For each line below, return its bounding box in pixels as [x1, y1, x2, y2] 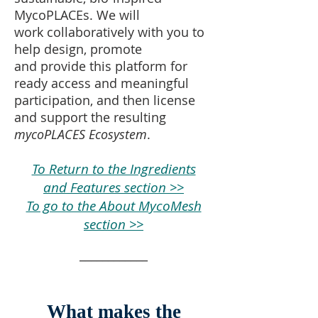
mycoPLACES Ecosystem [14, 126, 147, 143]
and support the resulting [14, 109, 166, 126]
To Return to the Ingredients [31, 160, 196, 177]
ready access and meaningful [14, 75, 189, 92]
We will [97, 6, 140, 23]
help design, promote [14, 40, 142, 57]
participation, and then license [14, 92, 195, 109]
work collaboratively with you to [14, 23, 204, 40]
